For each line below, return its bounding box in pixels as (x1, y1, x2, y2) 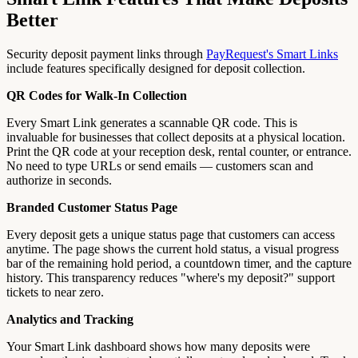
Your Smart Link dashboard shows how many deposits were (6, 340, 310, 354)
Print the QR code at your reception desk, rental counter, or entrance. (6, 145, 352, 159)
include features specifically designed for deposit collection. (6, 62, 305, 76)
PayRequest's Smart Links (206, 47, 338, 62)
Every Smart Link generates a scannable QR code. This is (6, 116, 297, 130)
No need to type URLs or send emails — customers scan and (6, 159, 313, 173)
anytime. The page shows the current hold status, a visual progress (6, 242, 339, 257)
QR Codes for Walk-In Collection (6, 89, 187, 103)
